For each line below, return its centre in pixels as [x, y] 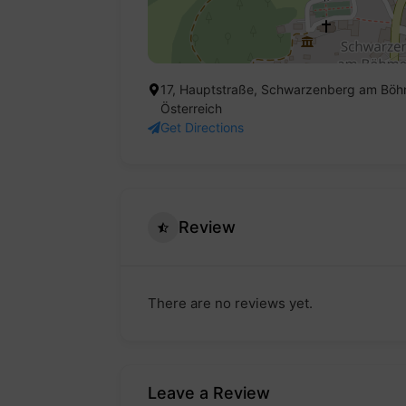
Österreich [191, 109]
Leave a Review [209, 393]
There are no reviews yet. [230, 304]
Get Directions [202, 128]
